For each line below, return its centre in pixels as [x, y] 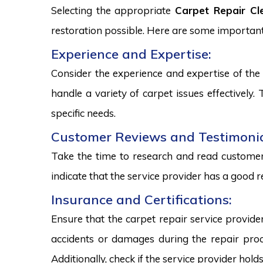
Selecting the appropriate [113, 10]
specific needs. [83, 113]
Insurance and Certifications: [141, 200]
